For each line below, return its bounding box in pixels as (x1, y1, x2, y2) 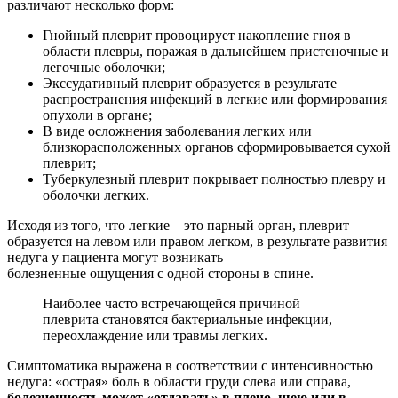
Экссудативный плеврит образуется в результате (43, 75, 337, 91)
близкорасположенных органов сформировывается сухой (43, 139, 391, 155)
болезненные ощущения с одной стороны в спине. (7, 265, 314, 281)
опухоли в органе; (43, 107, 152, 123)
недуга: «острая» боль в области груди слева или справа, (7, 373, 351, 389)
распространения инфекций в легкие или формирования (43, 91, 387, 107)
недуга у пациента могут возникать (7, 249, 223, 265)
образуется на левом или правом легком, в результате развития (7, 233, 387, 249)
